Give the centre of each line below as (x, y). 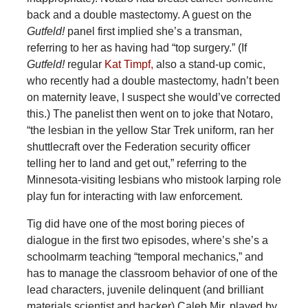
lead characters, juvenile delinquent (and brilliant (145, 290)
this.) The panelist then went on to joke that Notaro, (150, 114)
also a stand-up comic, (209, 65)
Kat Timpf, (127, 65)
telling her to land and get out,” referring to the (136, 164)
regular (84, 65)
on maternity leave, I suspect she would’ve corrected (153, 98)
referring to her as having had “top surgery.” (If (136, 48)
